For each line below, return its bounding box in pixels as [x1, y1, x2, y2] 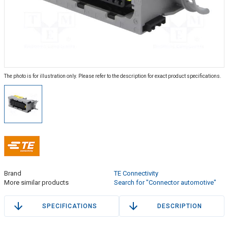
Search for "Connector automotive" [114, 179, 216, 187]
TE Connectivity [114, 169, 158, 178]
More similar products [4, 179, 69, 187]
